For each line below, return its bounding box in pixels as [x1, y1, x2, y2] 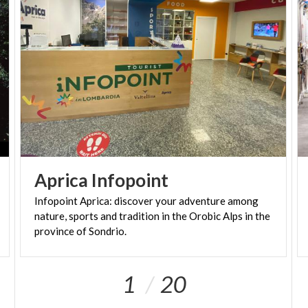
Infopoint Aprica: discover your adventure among [34, 194, 259, 207]
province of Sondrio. [34, 224, 127, 237]
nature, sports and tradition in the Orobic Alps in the [34, 209, 271, 222]
